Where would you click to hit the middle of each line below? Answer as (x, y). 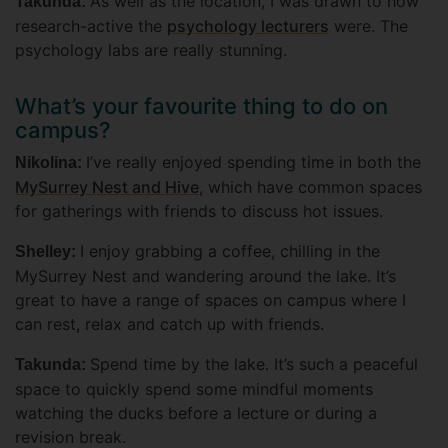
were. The (368, 26)
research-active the (91, 26)
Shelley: (47, 252)
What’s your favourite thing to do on (201, 106)
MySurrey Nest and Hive (107, 187)
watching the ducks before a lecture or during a (196, 413)
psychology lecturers (248, 26)
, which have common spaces (310, 187)
